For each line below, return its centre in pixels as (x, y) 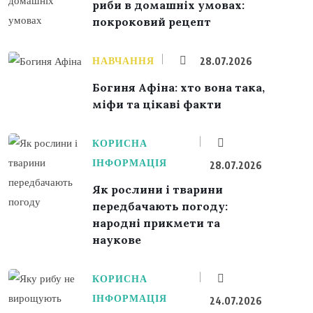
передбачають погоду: (160, 206)
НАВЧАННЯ (123, 60)
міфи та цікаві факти (157, 104)
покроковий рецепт (152, 21)
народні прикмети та (156, 223)
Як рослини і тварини (158, 189)
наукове (117, 239)
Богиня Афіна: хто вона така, (179, 87)
